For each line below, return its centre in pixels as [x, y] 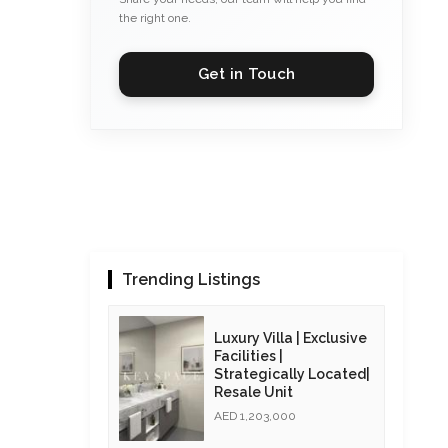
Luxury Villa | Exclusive [290, 337]
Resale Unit [253, 391]
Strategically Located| [291, 373]
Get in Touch [246, 74]
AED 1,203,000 [254, 415]
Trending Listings [190, 279]
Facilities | [248, 355]
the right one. [154, 18]
